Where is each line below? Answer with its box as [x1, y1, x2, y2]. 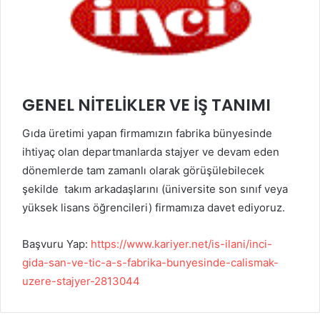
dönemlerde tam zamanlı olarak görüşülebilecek [22, 164, 264, 178]
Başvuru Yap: [22, 237, 91, 251]
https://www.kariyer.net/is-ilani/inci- [91, 237, 272, 251]
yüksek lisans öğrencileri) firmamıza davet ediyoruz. [22, 201, 285, 215]
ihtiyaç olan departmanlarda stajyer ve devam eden [22, 145, 279, 159]
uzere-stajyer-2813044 [22, 274, 140, 289]
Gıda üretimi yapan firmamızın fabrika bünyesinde [22, 126, 272, 141]
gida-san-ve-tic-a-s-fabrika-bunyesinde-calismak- [22, 256, 279, 270]
